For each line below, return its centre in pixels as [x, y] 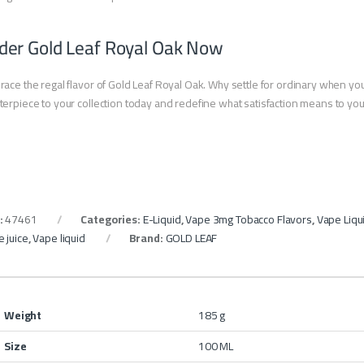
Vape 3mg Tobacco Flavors [249, 220]
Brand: [147, 238]
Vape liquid [59, 238]
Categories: [112, 220]
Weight [23, 316]
